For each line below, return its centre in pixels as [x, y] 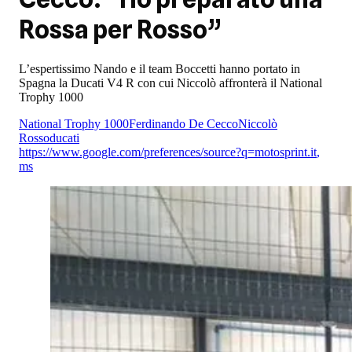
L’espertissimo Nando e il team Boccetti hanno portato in [159, 68]
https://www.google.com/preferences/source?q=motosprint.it [168, 152]
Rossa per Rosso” [120, 30]
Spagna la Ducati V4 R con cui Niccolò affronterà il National [170, 82]
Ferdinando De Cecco [183, 123]
